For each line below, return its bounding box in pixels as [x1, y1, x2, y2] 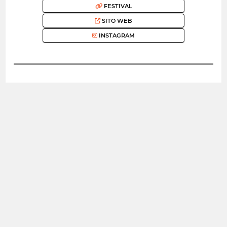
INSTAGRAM [97, 32, 135, 40]
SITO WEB [100, 17, 132, 24]
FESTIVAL [102, 2, 132, 10]
